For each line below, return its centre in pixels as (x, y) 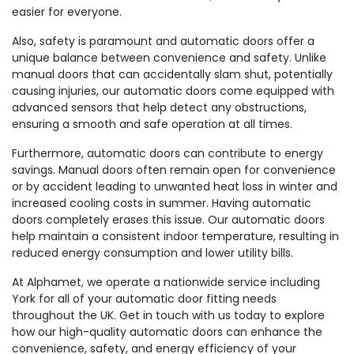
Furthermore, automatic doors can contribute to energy (168, 153)
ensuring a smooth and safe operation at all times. (152, 124)
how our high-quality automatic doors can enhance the (167, 332)
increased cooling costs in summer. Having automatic (162, 203)
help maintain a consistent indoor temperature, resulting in (175, 236)
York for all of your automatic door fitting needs (144, 299)
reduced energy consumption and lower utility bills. (153, 253)
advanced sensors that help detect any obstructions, (159, 107)
